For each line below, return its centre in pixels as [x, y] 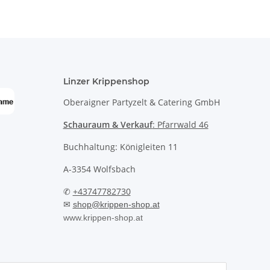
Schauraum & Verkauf [108, 125]
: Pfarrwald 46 [180, 125]
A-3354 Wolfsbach [99, 169]
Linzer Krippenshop [106, 82]
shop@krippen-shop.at [116, 205]
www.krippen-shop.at [103, 218]
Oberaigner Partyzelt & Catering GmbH [141, 102]
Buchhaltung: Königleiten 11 [120, 147]
